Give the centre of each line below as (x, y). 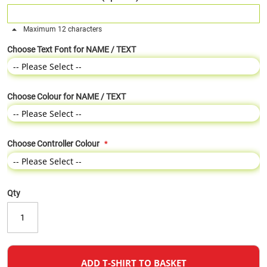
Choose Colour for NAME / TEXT (66, 97)
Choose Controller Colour (53, 144)
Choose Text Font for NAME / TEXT (72, 49)
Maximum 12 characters (62, 29)
